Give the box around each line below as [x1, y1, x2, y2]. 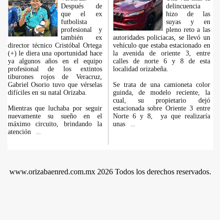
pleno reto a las [165, 26, 210, 33]
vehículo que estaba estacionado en [112, 42, 210, 49]
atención [7, 128, 33, 136]
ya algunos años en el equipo [7, 57, 102, 65]
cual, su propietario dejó [112, 97, 210, 104]
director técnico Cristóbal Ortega [7, 42, 102, 49]
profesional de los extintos [7, 65, 102, 73]
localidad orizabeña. [112, 65, 168, 73]
